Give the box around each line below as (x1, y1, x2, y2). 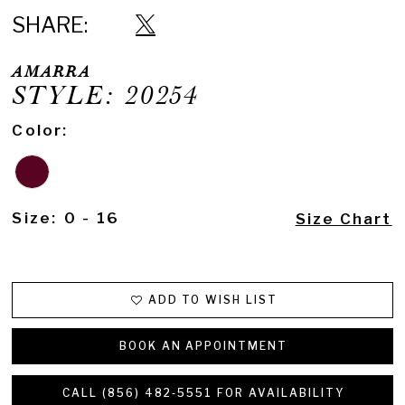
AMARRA (12, 63, 90, 82)
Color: (12, 121, 68, 140)
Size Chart (295, 209, 392, 228)
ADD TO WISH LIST (147, 292, 278, 306)
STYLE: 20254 (12, 81, 201, 113)
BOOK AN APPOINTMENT (118, 339, 288, 353)
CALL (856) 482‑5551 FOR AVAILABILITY (62, 385, 344, 400)
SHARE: (12, 12, 89, 39)
